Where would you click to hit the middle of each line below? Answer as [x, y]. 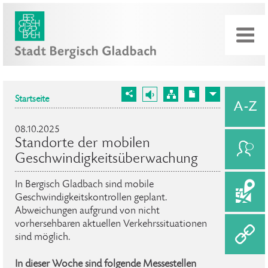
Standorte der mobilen [83, 144]
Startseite [32, 100]
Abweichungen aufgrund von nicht [87, 211]
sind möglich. [42, 237]
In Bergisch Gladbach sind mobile [84, 185]
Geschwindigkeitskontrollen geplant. [91, 198]
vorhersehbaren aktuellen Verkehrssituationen [111, 224]
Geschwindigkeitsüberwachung [106, 159]
